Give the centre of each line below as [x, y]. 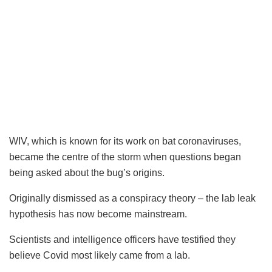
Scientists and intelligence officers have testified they [122, 239]
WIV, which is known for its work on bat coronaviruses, [125, 141]
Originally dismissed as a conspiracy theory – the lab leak [132, 198]
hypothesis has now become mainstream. [98, 214]
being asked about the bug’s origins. [87, 172]
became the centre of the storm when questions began [125, 157]
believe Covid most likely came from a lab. [100, 255]
